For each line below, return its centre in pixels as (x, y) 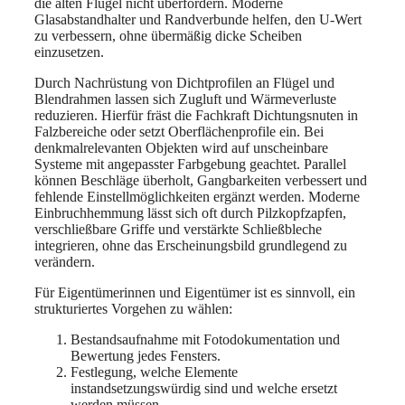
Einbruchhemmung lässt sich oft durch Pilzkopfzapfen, (190, 212)
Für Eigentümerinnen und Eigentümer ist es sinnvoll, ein (195, 292)
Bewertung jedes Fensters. (146, 355)
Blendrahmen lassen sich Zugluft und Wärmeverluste (185, 99)
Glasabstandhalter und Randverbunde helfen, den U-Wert (198, 19)
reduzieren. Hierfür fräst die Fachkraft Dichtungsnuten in (196, 115)
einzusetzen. (69, 52)
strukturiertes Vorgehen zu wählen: (133, 308)
